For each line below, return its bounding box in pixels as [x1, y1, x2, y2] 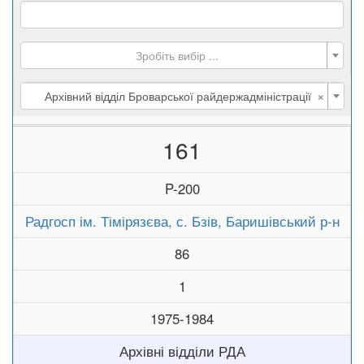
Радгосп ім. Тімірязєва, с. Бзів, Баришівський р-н [24, 211, 340, 231]
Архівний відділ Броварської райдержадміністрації [44, 88, 311, 104]
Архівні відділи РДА [119, 341, 245, 361]
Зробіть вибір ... [136, 47, 219, 63]
